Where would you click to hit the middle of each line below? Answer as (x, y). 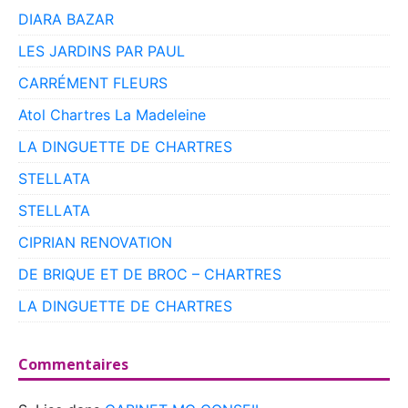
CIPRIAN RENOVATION (95, 243)
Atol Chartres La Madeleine (112, 115)
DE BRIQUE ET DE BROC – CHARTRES (150, 275)
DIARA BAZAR (66, 20)
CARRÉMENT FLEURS (93, 83)
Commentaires (73, 365)
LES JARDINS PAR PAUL (102, 51)
